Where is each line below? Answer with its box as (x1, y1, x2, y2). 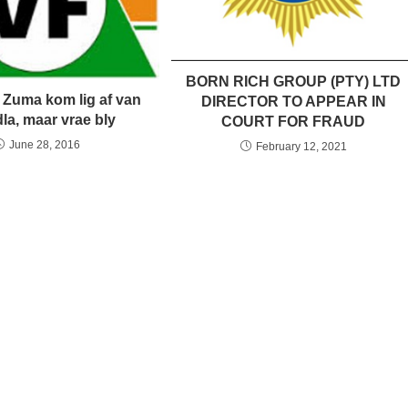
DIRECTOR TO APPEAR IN (200, 94, 386, 110)
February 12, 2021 (255, 140, 347, 154)
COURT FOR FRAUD (221, 114, 366, 130)
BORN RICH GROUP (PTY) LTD (186, 74, 402, 90)
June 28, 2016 (8, 138, 80, 151)
